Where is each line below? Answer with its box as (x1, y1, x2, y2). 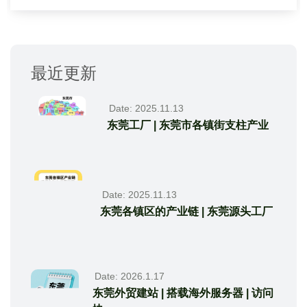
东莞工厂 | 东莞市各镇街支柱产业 (107, 119, 269, 132)
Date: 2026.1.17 (95, 271, 164, 282)
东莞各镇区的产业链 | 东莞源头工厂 (99, 206, 273, 218)
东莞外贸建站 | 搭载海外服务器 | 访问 (93, 287, 273, 299)
